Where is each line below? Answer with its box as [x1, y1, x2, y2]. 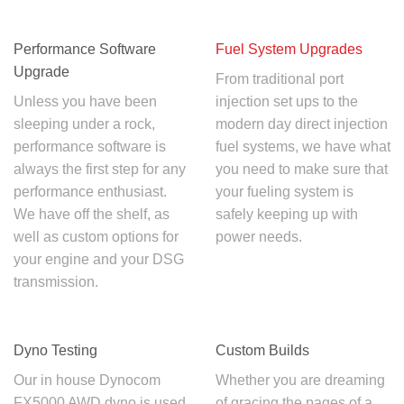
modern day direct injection [216, 115, 388, 132]
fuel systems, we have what [216, 138, 390, 154]
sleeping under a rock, [14, 115, 155, 132]
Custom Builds [216, 342, 309, 358]
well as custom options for [14, 228, 179, 244]
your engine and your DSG [14, 251, 184, 267]
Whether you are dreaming [216, 372, 385, 388]
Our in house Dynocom [14, 372, 161, 388]
